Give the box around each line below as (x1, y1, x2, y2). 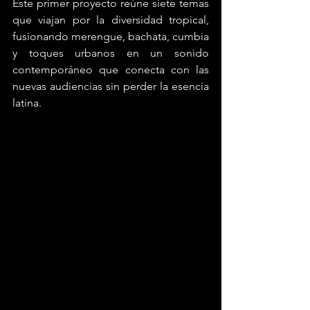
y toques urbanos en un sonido (12, 46, 209, 60)
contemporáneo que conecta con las (12, 63, 209, 76)
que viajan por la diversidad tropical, (12, 13, 209, 26)
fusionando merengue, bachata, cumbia (12, 30, 209, 43)
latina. (12, 96, 42, 109)
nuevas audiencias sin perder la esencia (12, 80, 209, 93)
